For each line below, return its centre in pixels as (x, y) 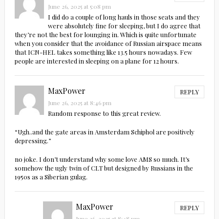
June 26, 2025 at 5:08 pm (79, 7)
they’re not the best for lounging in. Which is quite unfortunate (105, 35)
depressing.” (33, 141)
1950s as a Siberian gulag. (51, 177)
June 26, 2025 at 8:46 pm (79, 103)
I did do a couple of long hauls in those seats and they (124, 17)
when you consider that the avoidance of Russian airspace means (108, 44)
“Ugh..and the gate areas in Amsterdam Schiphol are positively (104, 132)
